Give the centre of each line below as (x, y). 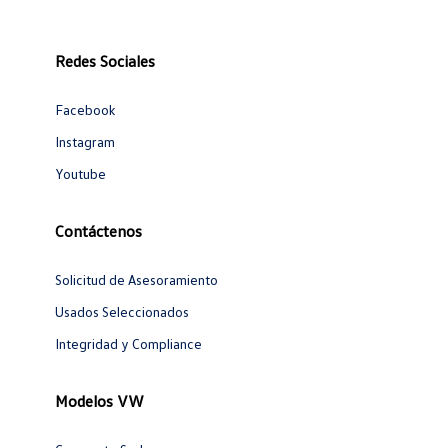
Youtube (80, 174)
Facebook (85, 110)
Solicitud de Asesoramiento (136, 280)
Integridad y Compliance (128, 344)
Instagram (85, 142)
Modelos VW (99, 401)
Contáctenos (98, 231)
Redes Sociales (105, 61)
